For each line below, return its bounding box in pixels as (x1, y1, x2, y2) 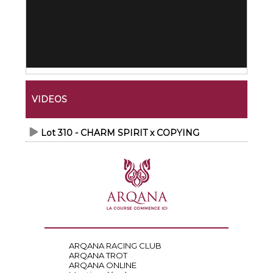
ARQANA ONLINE (68, 260, 136, 270)
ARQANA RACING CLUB (68, 241, 161, 250)
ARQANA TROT (68, 250, 127, 260)
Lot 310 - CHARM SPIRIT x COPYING (41, 127, 200, 138)
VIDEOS (32, 94, 68, 105)
